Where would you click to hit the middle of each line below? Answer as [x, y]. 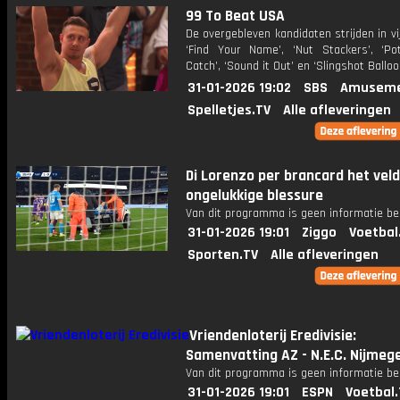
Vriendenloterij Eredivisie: [273, 336]
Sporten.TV [223, 255]
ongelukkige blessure [254, 196]
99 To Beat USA [235, 16]
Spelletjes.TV [229, 110]
